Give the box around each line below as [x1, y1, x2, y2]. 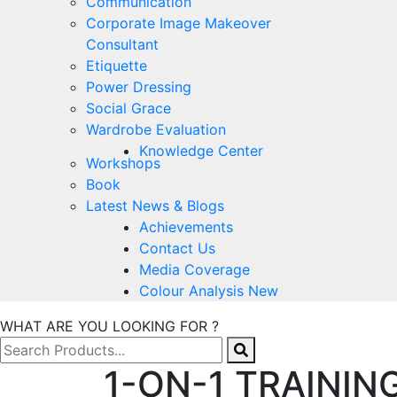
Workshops [86, 153, 160, 172]
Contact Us [139, 238, 215, 257]
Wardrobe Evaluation [86, 120, 226, 138]
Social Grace [86, 98, 171, 117]
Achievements [139, 217, 233, 236]
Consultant [86, 35, 159, 53]
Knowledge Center [139, 141, 263, 160]
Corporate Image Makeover [86, 13, 271, 32]
